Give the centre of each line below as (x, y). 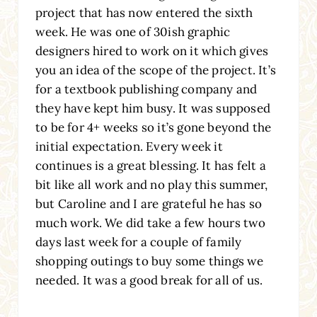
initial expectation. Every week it (129, 146)
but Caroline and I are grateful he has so (149, 203)
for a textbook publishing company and (146, 89)
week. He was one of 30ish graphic (133, 31)
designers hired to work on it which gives (152, 51)
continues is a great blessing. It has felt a (150, 165)
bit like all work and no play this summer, (151, 184)
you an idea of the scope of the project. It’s (155, 70)
